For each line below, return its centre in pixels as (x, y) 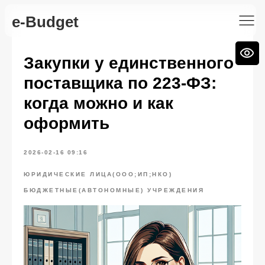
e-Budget (45, 22)
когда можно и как (98, 103)
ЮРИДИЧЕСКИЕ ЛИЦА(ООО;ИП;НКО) (98, 174)
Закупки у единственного (129, 63)
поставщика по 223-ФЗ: (120, 83)
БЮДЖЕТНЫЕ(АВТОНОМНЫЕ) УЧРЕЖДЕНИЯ (114, 190)
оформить (67, 123)
